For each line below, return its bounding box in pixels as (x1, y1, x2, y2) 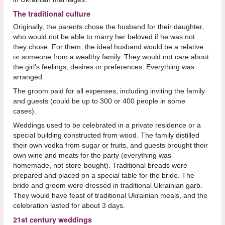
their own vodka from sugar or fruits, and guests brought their (13, 141, 208, 149)
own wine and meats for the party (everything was (13, 151, 171, 159)
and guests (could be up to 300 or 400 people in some (13, 96, 185, 105)
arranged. (13, 72, 44, 81)
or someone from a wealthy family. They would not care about (13, 52, 209, 61)
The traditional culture (13, 8, 90, 19)
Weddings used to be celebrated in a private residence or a (13, 121, 201, 129)
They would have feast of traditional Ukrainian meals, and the (13, 191, 207, 199)
